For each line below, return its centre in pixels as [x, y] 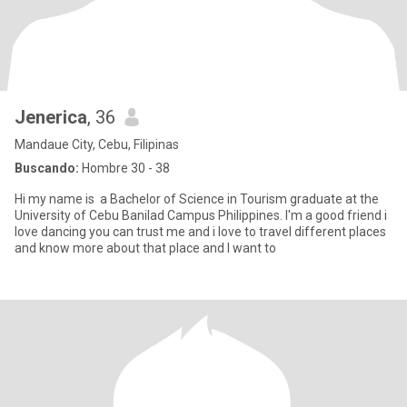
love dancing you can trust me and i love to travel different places [200, 232]
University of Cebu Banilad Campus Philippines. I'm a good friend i [116, 215]
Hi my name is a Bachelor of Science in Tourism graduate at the [197, 199]
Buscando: [47, 168]
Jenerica [51, 117]
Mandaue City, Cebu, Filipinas [97, 144]
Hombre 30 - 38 [124, 168]
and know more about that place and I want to [145, 248]
